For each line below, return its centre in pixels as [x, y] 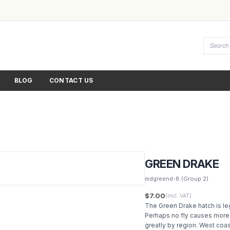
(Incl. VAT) [179, 196]
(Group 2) [194, 179]
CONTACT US [71, 80]
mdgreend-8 [162, 179]
